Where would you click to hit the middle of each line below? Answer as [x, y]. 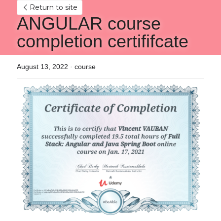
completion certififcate [103, 41]
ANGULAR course [89, 23]
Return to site [54, 7]
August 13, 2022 [42, 67]
